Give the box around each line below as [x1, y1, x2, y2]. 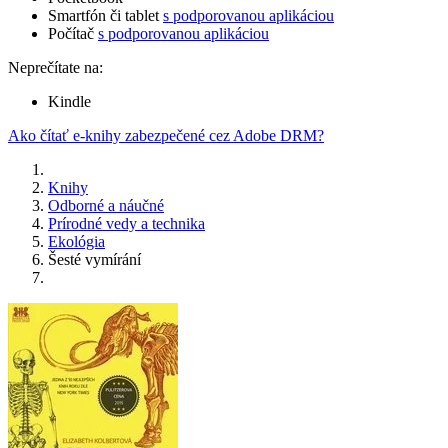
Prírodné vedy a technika [48, 215, 205, 233]
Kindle [48, 93, 91, 111]
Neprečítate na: [8, 59, 103, 77]
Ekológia [48, 233, 105, 251]
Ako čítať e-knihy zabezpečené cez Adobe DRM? [8, 127, 324, 145]
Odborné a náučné [48, 197, 164, 215]
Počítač [48, 25, 98, 43]
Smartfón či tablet [48, 7, 163, 25]
